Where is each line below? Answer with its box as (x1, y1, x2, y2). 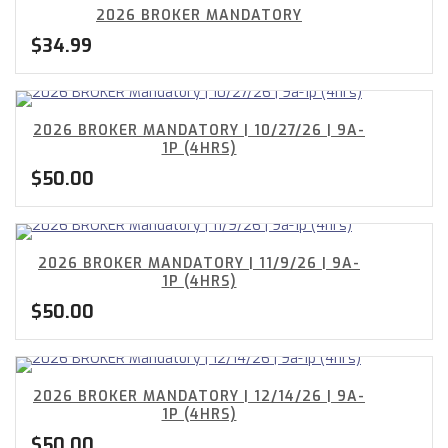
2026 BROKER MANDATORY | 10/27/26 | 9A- (33, 121, 365, 140)
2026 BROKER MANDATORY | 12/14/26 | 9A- (33, 387, 365, 406)
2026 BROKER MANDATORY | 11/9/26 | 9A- (38, 254, 360, 273)
